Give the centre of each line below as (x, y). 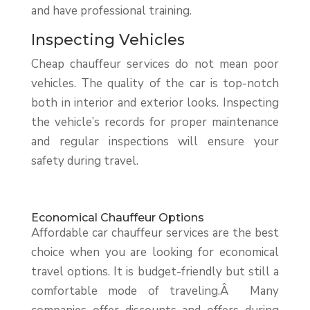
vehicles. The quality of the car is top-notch (155, 84)
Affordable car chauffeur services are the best (155, 233)
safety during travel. (84, 161)
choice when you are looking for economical (155, 253)
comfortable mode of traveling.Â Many (155, 291)
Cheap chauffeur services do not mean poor (155, 64)
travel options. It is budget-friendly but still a (155, 272)
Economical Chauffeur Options (117, 218)
